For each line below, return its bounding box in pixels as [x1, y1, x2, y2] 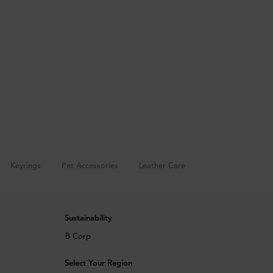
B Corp [65, 232, 91, 242]
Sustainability [64, 213, 112, 224]
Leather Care [138, 161, 185, 171]
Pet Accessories [61, 161, 118, 171]
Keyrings [10, 161, 41, 171]
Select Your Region [64, 258, 132, 269]
